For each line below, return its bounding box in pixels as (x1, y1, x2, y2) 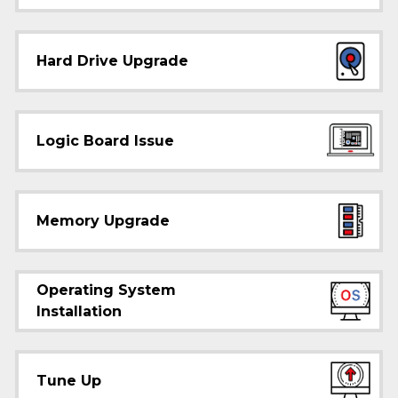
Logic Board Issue (36, 132, 174, 149)
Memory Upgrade (36, 212, 170, 229)
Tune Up (36, 372, 101, 389)
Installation (36, 303, 122, 320)
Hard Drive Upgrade (36, 52, 188, 69)
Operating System (36, 282, 176, 298)
